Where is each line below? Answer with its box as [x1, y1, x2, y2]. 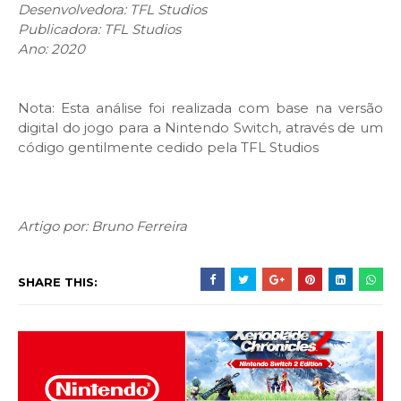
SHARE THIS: [18, 275, 98, 290]
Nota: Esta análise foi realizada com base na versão [18, 99, 383, 117]
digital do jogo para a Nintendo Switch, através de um [18, 119, 383, 137]
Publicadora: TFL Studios [18, 21, 184, 38]
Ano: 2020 [18, 40, 89, 58]
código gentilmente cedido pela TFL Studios [18, 139, 322, 157]
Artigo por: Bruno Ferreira [18, 218, 187, 235]
